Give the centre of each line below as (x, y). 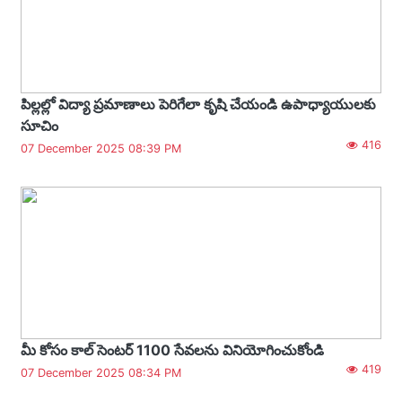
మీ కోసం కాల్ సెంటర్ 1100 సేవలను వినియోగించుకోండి (172, 350)
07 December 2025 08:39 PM (101, 148)
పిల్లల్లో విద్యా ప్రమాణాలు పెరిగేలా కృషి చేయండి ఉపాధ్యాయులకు (198, 104)
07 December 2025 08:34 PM (101, 372)
